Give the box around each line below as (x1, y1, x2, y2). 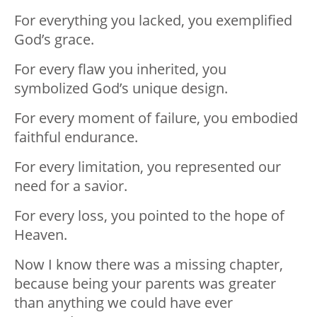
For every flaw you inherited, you (14, 59, 226, 79)
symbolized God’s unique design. (14, 78, 228, 98)
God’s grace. (14, 29, 94, 49)
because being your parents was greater (14, 273, 276, 293)
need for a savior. (14, 175, 127, 195)
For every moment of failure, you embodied (14, 108, 298, 127)
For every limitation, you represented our (14, 156, 281, 176)
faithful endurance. (14, 127, 138, 146)
